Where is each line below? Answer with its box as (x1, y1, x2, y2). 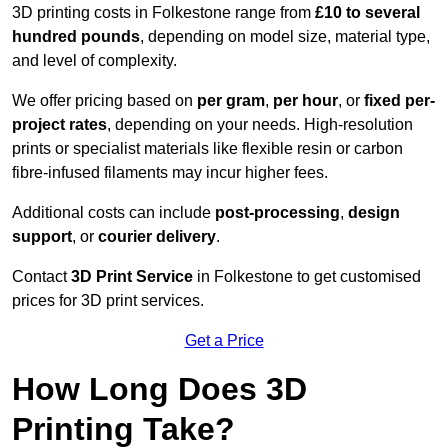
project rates (12, 116, 107, 134)
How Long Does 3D (12, 371, 307, 408)
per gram (197, 92, 265, 110)
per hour (273, 92, 338, 110)
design (348, 204, 400, 222)
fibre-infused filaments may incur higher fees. (12, 164, 328, 182)
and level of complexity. (12, 52, 177, 70)
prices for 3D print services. (12, 292, 204, 310)
